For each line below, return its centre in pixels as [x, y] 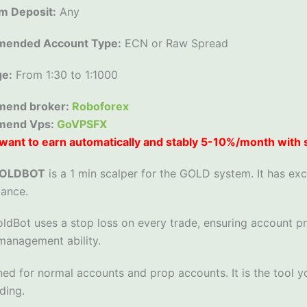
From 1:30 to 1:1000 [65, 75]
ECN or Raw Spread [174, 43]
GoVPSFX [82, 124]
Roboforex [100, 107]
